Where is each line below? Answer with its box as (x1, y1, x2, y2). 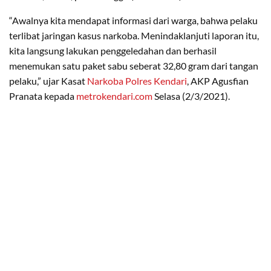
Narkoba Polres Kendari (87, 75, 187, 87)
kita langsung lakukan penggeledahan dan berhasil (9, 45, 217, 57)
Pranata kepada (9, 90, 76, 102)
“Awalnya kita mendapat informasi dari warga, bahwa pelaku (9, 15, 258, 27)
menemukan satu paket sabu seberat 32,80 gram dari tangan (9, 60, 258, 72)
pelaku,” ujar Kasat (9, 75, 87, 87)
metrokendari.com (76, 90, 152, 102)
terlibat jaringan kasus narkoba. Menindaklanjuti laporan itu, (9, 30, 259, 42)
